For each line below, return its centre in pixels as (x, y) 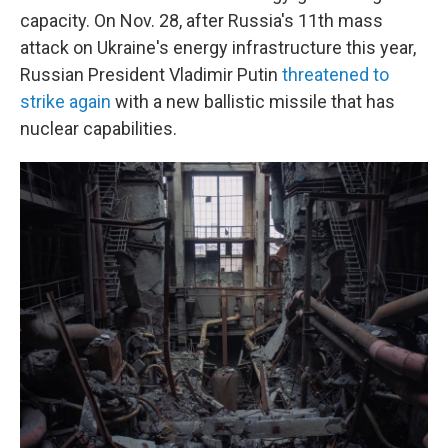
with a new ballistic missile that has (253, 101)
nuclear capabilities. (98, 128)
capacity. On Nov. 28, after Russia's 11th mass (201, 20)
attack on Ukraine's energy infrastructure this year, (218, 47)
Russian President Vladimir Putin (151, 74)
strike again (65, 101)
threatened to (335, 74)
